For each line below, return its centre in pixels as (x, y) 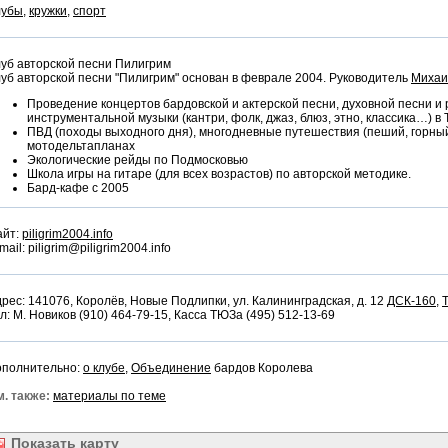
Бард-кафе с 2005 (78, 188)
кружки (48, 11)
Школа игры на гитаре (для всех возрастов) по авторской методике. (219, 174)
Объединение (171, 368)
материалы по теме (109, 396)
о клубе (104, 368)
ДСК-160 (411, 301)
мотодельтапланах (81, 146)
